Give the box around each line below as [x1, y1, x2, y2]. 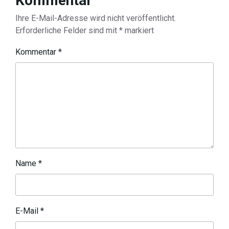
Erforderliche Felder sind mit [15, 26, 119, 35]
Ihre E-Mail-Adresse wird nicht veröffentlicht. [15, 13, 176, 23]
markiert [123, 26, 154, 35]
